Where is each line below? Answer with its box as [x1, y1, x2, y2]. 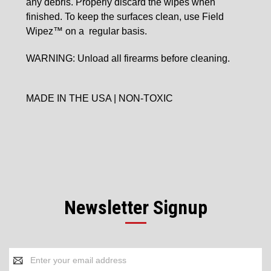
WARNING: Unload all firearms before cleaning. [26, 53, 230, 64]
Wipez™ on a [26, 25, 89, 36]
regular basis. [89, 25, 147, 36]
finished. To [26, 11, 77, 22]
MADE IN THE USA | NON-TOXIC [26, 93, 173, 103]
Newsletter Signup [64, 195, 207, 219]
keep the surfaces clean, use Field [77, 11, 224, 22]
